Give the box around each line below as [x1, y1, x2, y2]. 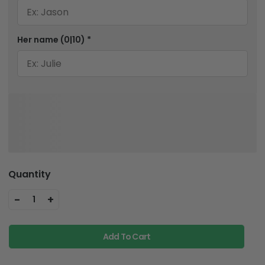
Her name [17, 34, 60, 46]
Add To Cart [102, 231, 151, 243]
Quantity [8, 167, 51, 181]
